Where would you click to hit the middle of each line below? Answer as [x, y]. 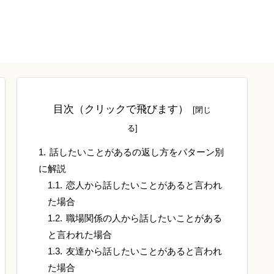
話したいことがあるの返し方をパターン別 [137, 152]
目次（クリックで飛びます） [121, 109]
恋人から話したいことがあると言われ [144, 185]
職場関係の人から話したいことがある [144, 218]
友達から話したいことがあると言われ [144, 251]
